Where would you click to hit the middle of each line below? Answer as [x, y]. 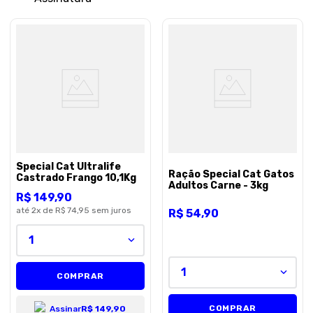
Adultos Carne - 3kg [218, 186]
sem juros [111, 210]
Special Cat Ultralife [68, 166]
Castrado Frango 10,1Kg [76, 177]
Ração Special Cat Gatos [231, 175]
